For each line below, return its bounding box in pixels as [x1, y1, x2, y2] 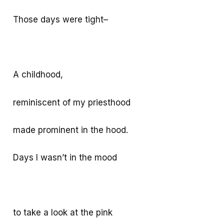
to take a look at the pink [13, 207, 113, 218]
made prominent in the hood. [13, 124, 128, 135]
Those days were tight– [13, 14, 108, 25]
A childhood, [13, 69, 63, 80]
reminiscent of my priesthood [13, 97, 131, 107]
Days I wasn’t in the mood [13, 152, 117, 162]
